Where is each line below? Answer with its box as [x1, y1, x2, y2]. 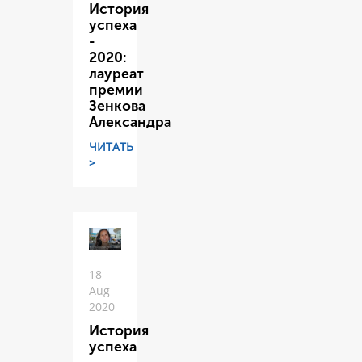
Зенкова [89, 98, 145, 116]
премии [89, 82, 143, 99]
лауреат [89, 65, 144, 83]
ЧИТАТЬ [89, 139, 133, 155]
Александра [89, 114, 171, 132]
